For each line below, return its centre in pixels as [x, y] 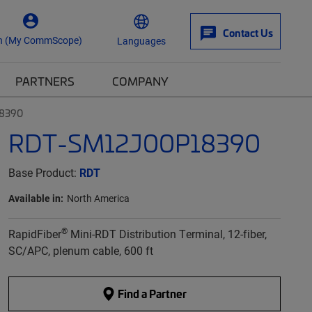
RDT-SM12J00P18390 [134, 142]
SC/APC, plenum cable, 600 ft [80, 250]
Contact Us [248, 33]
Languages [141, 40]
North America [98, 198]
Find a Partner [151, 294]
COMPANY [140, 81]
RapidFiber [34, 234]
